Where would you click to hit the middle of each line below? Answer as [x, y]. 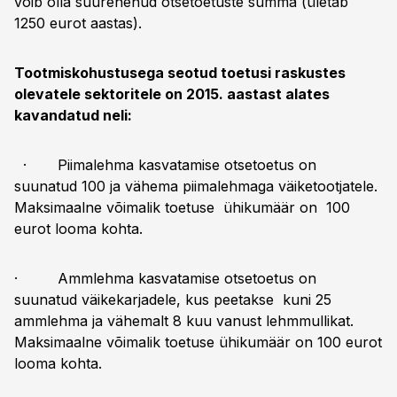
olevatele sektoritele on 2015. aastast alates [172, 94]
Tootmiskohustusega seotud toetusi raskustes [180, 73]
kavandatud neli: [73, 115]
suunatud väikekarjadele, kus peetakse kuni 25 [173, 300]
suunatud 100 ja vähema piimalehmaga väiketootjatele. [196, 186]
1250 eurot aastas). [78, 23]
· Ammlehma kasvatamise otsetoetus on [165, 278]
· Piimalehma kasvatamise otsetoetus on [165, 165]
